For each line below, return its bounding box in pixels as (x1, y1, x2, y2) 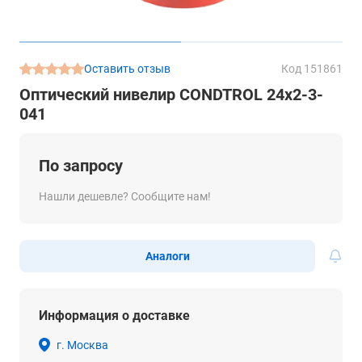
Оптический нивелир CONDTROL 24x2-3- (19, 85, 323, 104)
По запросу (39, 156, 123, 175)
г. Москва (57, 339, 108, 351)
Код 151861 (281, 62, 343, 75)
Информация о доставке (39, 308, 190, 323)
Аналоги (145, 250, 190, 263)
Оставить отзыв (84, 62, 170, 75)
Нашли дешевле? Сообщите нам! (39, 190, 211, 203)
